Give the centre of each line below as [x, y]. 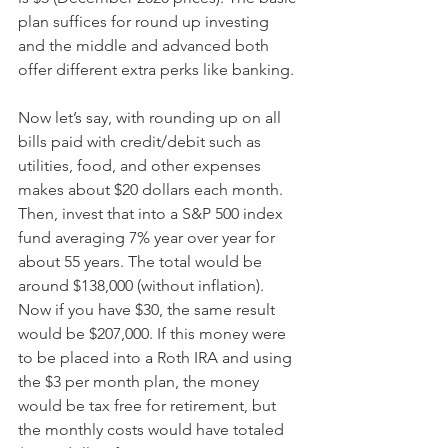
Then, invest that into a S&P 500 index [152, 214]
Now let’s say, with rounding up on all [151, 118]
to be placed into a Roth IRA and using [157, 358]
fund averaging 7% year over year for [148, 238]
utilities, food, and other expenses [141, 166]
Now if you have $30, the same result [148, 310]
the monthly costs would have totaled [153, 430]
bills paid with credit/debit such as [141, 142]
